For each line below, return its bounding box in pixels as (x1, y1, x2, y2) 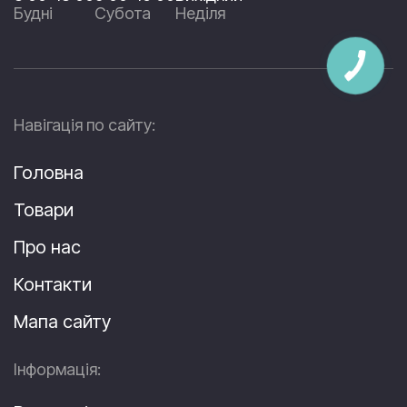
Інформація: (14, 360, 101, 380)
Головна (14, 162, 84, 184)
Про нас (14, 236, 81, 259)
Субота (94, 4, 151, 24)
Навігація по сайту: (14, 115, 155, 135)
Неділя (175, 4, 225, 24)
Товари (14, 199, 74, 222)
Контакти (14, 273, 92, 296)
